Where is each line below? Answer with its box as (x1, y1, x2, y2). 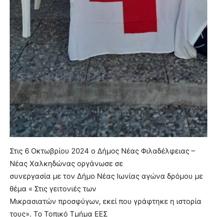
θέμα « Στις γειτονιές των (10, 184, 96, 194)
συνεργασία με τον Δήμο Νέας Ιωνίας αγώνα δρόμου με (10, 171, 203, 181)
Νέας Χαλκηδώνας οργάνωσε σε (10, 159, 123, 169)
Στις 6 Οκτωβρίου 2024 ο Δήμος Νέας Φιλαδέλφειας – (10, 146, 195, 156)
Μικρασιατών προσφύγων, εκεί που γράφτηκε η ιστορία (10, 197, 201, 206)
